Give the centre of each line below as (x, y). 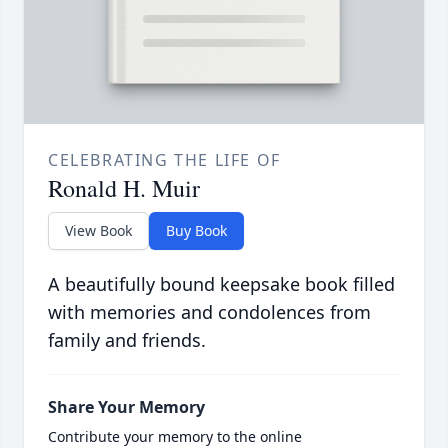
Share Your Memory (126, 407)
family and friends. (127, 340)
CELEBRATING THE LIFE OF (164, 160)
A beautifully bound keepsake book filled (221, 284)
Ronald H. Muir (124, 188)
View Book (98, 231)
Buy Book (196, 231)
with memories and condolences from (209, 312)
